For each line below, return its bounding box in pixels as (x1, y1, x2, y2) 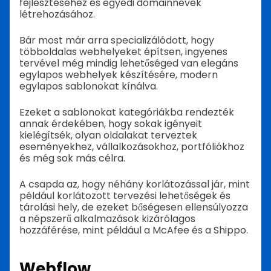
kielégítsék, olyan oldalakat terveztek (19, 128, 197, 143)
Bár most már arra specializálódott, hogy (19, 33, 214, 48)
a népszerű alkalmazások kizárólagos (19, 212, 195, 226)
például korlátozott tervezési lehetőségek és (19, 189, 230, 203)
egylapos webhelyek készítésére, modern (19, 68, 218, 82)
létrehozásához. (19, 7, 95, 22)
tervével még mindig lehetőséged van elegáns (19, 56, 238, 71)
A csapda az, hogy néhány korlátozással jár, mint (19, 177, 250, 192)
